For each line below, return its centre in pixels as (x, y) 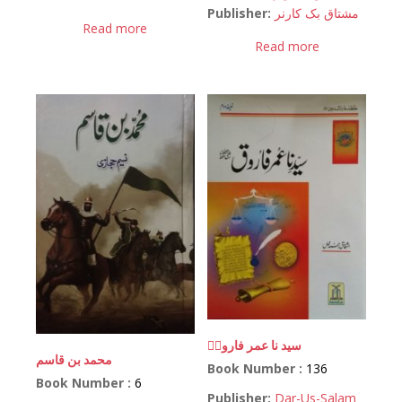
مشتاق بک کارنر (317, 13)
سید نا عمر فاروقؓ (255, 345)
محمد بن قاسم (74, 359)
